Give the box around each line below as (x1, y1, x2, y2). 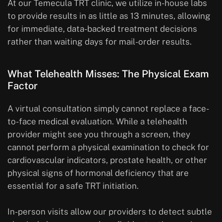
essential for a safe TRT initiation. (7, 181, 139, 191)
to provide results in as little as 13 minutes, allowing (7, 11, 211, 21)
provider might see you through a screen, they (7, 129, 190, 140)
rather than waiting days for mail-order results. (7, 37, 192, 47)
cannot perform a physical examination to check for (7, 142, 209, 153)
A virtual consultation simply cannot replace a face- (7, 104, 209, 114)
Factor (7, 80, 38, 92)
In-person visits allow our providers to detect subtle (7, 207, 212, 217)
